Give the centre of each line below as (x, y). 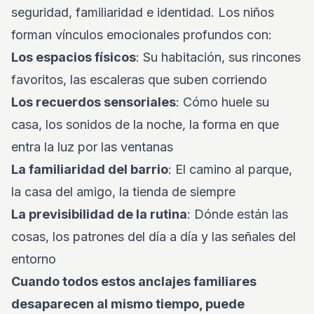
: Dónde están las (238, 214)
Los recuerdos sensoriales (94, 102)
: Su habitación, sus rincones (218, 57)
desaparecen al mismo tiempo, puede (128, 304)
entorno (34, 259)
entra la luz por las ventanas (92, 147)
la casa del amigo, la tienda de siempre (123, 192)
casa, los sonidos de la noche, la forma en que (145, 124)
